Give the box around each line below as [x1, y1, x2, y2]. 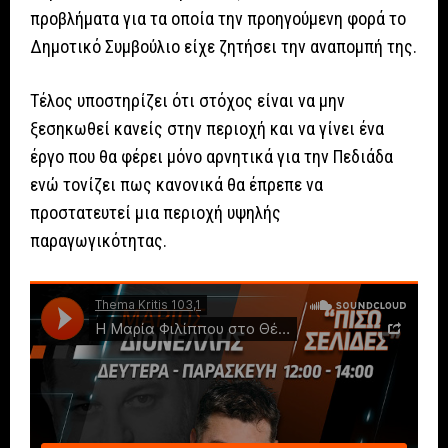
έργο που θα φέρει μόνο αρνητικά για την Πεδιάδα [30, 146, 393, 168]
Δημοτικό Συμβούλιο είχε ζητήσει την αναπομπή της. [30, 36, 417, 58]
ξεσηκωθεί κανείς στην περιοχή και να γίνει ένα [30, 118, 384, 140]
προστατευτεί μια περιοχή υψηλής [30, 202, 281, 224]
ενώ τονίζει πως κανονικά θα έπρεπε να [30, 174, 323, 196]
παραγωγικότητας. [30, 230, 167, 252]
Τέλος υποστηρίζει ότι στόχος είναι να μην [30, 90, 345, 112]
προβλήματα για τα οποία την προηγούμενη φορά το [30, 8, 406, 30]
